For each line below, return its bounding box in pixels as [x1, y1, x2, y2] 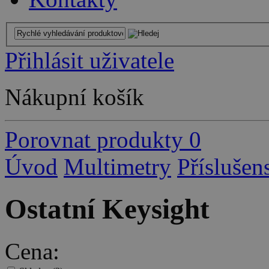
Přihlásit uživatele [5, 47, 174, 73]
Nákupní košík [5, 83, 144, 110]
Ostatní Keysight [5, 193, 210, 225]
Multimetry [64, 153, 171, 180]
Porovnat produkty [5, 126, 183, 153]
